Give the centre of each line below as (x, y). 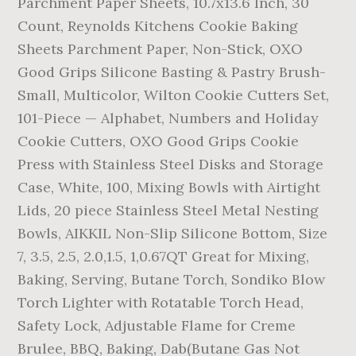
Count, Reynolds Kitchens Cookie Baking (158, 26)
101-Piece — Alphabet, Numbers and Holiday (168, 118)
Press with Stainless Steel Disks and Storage (171, 164)
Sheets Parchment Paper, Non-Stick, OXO (161, 49)
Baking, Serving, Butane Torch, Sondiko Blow (172, 279)
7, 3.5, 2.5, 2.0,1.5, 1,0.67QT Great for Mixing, (164, 256)
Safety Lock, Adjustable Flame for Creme (157, 325)
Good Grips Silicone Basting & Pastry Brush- (172, 72)
